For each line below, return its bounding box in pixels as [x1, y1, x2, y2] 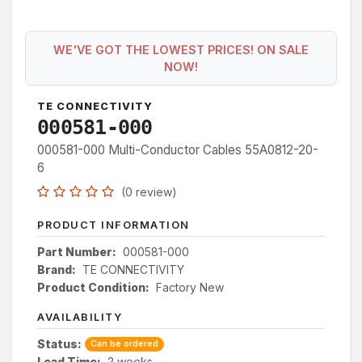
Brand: [37, 262, 76, 276]
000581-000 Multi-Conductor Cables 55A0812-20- [37, 141, 318, 158]
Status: [37, 336, 82, 351]
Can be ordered [90, 338, 158, 349]
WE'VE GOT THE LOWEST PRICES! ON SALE [53, 42, 309, 57]
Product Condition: [37, 280, 149, 294]
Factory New [156, 280, 224, 294]
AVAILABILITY [37, 310, 122, 323]
